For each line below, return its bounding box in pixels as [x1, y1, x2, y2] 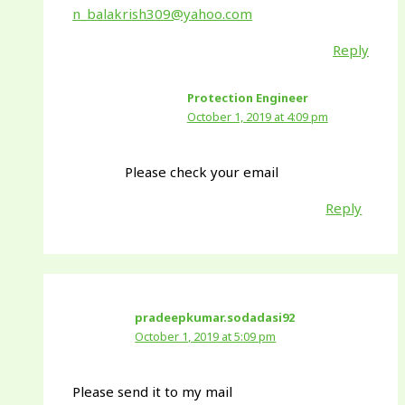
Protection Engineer [186, 89, 308, 106]
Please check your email [124, 163, 278, 182]
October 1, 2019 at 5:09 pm [135, 327, 277, 344]
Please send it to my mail [72, 382, 233, 401]
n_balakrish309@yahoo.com [72, 4, 253, 23]
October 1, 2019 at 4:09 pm [186, 108, 328, 125]
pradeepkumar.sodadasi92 [135, 308, 296, 325]
